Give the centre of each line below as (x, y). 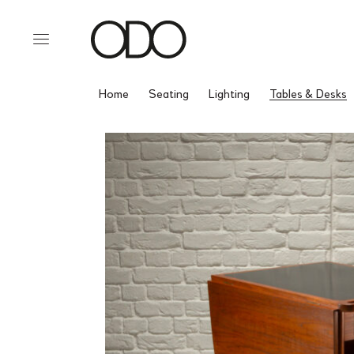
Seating (169, 93)
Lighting (229, 93)
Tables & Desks (308, 93)
